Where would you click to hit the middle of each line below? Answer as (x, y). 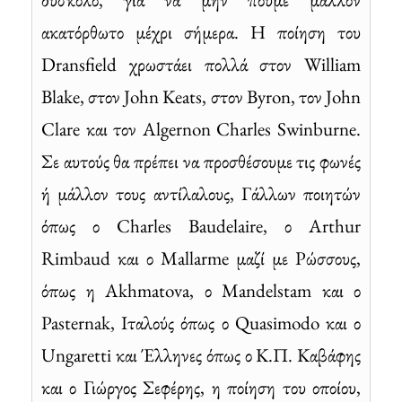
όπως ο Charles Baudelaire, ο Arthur (201, 225)
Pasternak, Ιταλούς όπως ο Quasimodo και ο (201, 322)
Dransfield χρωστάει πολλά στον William (201, 64)
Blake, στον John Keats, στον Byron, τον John (201, 96)
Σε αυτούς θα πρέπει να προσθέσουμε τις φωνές (201, 161)
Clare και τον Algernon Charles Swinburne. (201, 128)
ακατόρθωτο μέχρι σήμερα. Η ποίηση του (201, 31)
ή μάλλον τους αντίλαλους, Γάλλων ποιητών (201, 193)
